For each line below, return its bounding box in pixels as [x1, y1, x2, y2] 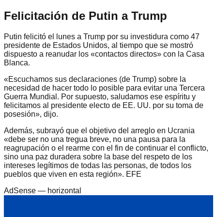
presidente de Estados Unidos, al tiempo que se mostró [4, 41, 193, 50]
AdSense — [4, 186, 47, 195]
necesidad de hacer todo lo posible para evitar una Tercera [4, 84, 205, 93]
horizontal [47, 186, 81, 195]
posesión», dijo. [4, 110, 58, 119]
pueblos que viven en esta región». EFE [4, 170, 141, 179]
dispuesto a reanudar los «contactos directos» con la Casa [4, 50, 204, 59]
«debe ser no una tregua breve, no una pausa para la [4, 135, 186, 144]
